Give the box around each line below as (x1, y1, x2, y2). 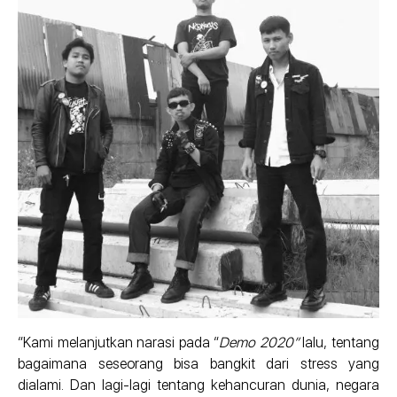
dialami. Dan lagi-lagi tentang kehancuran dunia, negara (18, 376, 379, 393)
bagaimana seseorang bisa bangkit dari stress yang (18, 354, 379, 372)
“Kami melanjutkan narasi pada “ (18, 333, 220, 351)
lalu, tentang (302, 333, 380, 351)
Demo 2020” (219, 333, 303, 351)
